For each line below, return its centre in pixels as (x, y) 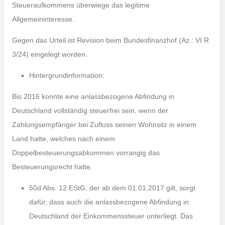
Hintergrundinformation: (67, 75)
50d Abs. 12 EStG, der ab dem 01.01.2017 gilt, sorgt (112, 188)
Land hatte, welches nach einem (63, 139)
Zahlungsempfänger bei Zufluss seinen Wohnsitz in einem (104, 125)
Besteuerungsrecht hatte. (52, 167)
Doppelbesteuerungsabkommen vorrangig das (86, 153)
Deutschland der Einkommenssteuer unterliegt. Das (111, 216)
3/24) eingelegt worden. (49, 54)
